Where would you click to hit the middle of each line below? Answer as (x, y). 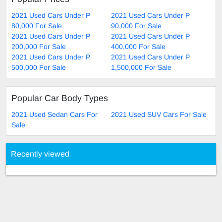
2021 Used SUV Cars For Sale (159, 115)
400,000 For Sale (138, 47)
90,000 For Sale (136, 26)
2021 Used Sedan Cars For (55, 115)
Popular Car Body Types (60, 98)
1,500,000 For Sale (141, 68)
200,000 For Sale (39, 47)
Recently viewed (40, 154)
